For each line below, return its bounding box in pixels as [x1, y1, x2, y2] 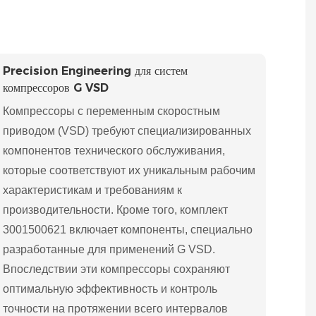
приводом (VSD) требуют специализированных [3, 124, 252, 137]
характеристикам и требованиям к [3, 183, 183, 196]
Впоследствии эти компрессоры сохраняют [3, 262, 231, 275]
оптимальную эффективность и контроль [3, 282, 218, 295]
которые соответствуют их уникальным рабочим [3, 164, 256, 176]
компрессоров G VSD [3, 81, 109, 95]
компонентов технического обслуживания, [3, 144, 226, 157]
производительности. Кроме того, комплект [3, 203, 229, 216]
